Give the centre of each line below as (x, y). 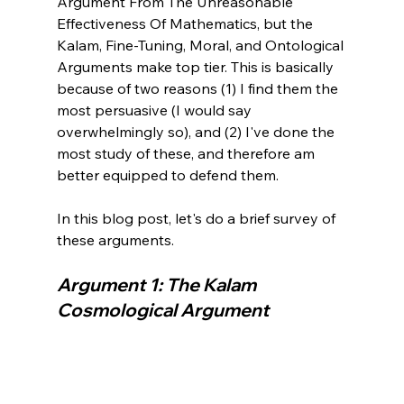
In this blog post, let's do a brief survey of (197, 218)
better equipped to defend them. (167, 174)
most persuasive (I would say (156, 110)
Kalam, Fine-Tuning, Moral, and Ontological (202, 45)
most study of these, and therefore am (187, 153)
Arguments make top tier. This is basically (197, 66)
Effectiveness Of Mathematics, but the (186, 23)
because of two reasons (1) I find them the (199, 88)
